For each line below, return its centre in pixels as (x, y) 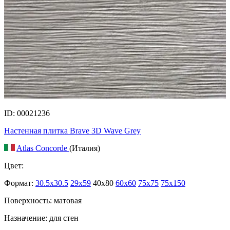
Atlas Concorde (43, 148)
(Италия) (85, 148)
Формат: (19, 183)
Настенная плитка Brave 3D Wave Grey (72, 131)
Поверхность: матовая (43, 201)
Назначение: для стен (41, 218)
